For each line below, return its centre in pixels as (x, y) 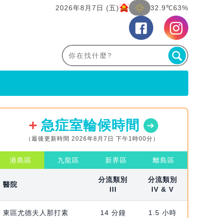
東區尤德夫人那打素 (36, 213)
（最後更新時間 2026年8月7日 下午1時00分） (92, 139)
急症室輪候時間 (90, 126)
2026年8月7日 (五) (87, 8)
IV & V (163, 190)
